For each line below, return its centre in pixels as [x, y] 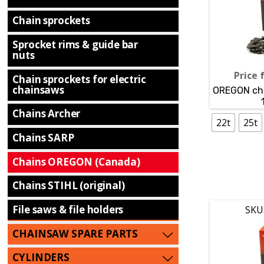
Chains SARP [43, 137]
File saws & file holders [68, 210]
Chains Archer [47, 114]
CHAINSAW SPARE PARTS [75, 233]
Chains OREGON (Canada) [76, 161]
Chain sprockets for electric [79, 79]
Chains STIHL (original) [69, 186]
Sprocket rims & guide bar [75, 44]
